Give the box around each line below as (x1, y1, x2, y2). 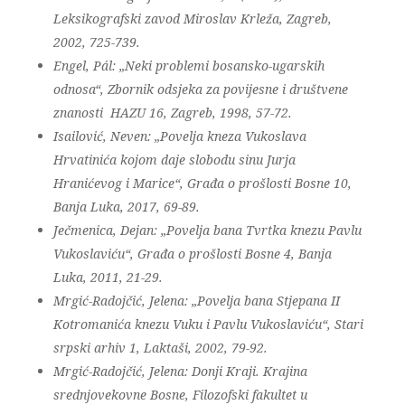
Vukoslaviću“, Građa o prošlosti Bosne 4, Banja (52, 245, 332, 262)
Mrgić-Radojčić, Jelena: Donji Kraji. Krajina (52, 363, 307, 380)
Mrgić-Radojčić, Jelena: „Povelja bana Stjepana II (52, 292, 340, 309)
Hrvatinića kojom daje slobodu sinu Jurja (52, 151, 296, 168)
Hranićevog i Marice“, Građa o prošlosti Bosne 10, (52, 174, 352, 192)
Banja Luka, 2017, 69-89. (52, 198, 200, 215)
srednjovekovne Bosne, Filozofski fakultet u (52, 386, 307, 403)
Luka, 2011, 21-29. (52, 268, 163, 286)
